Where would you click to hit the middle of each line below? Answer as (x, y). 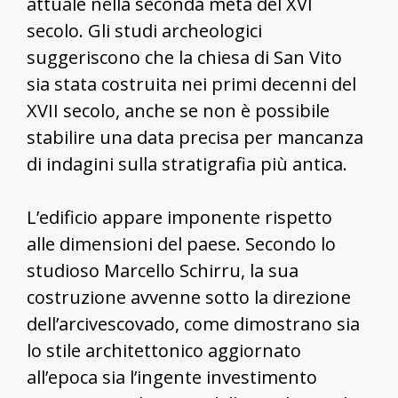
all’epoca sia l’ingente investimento (172, 377)
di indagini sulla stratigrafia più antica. (187, 163)
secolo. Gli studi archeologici (144, 30)
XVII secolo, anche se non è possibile (178, 110)
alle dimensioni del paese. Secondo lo (181, 243)
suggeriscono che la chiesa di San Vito (184, 57)
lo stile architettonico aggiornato (164, 350)
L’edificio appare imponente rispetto (179, 217)
